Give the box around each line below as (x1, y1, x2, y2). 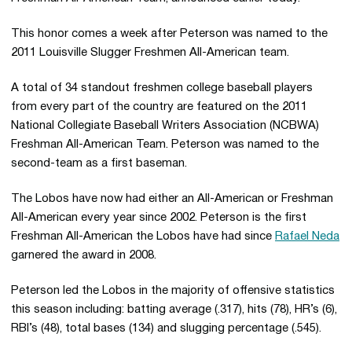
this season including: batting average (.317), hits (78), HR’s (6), (11, 304, 337, 315)
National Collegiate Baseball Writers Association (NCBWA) (11, 120, 319, 131)
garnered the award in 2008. (11, 250, 156, 261)
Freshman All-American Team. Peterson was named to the (11, 139, 319, 150)
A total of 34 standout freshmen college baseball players (11, 82, 313, 93)
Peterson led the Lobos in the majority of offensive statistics (11, 285, 335, 296)
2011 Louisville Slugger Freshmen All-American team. (11, 47, 289, 58)
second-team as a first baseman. (11, 158, 190, 169)
